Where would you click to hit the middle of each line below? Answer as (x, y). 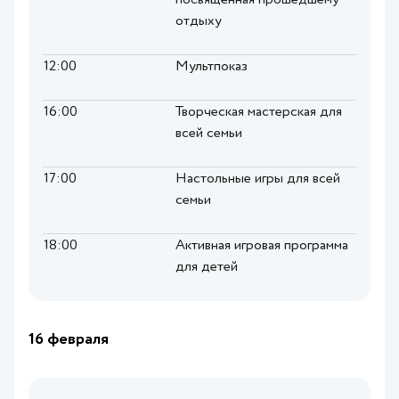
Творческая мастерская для (259, 113)
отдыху (199, 22)
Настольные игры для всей (258, 179)
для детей (207, 268)
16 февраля (69, 340)
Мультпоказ (212, 67)
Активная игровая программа (262, 246)
